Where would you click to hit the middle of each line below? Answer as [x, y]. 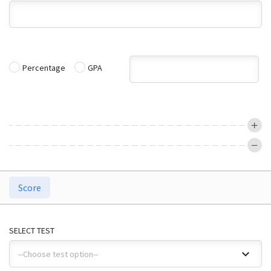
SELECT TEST [32, 230]
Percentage [44, 67]
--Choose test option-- [58, 254]
